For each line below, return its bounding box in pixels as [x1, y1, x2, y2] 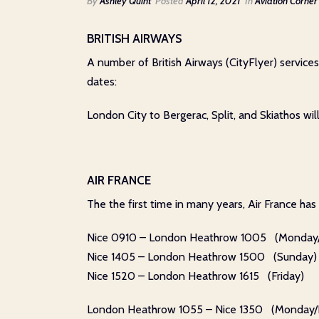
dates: [87, 75, 117, 88]
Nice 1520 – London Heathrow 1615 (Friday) [87, 269, 304, 283]
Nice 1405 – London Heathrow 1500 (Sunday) [87, 250, 317, 263]
